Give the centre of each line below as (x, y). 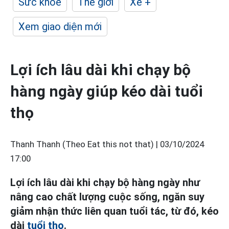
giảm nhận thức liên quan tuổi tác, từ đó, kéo (114, 211)
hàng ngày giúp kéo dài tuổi (107, 91)
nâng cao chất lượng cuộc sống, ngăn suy (107, 197)
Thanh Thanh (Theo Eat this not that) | (85, 144)
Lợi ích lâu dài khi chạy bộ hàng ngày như (105, 182)
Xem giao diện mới (60, 27)
